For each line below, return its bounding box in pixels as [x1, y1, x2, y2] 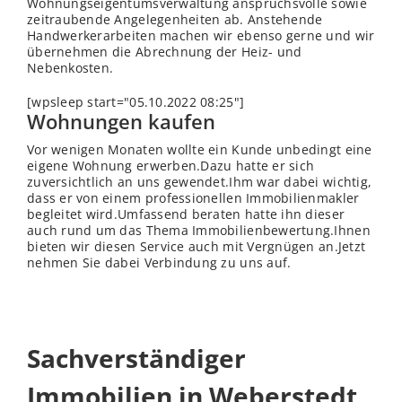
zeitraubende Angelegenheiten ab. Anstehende [27, 11, 323, 29]
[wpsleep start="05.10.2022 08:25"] [27, 93, 245, 111]
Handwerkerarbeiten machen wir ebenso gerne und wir [27, 27, 375, 45]
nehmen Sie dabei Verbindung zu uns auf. [27, 254, 292, 272]
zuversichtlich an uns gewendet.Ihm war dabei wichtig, [27, 173, 372, 191]
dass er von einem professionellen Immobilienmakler [27, 189, 360, 207]
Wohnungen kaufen [27, 108, 215, 135]
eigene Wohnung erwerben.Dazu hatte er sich [27, 157, 315, 175]
